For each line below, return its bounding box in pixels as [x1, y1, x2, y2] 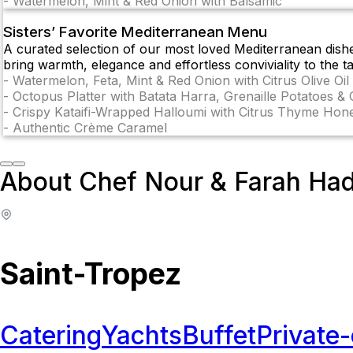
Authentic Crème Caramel [13, 120, 167, 136]
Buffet [182, 320, 256, 351]
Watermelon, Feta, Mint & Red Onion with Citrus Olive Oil [13, 72, 349, 89]
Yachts [102, 320, 182, 351]
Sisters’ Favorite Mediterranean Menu [3, 23, 267, 42]
